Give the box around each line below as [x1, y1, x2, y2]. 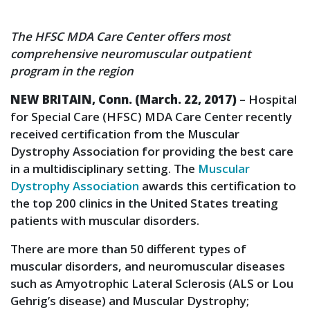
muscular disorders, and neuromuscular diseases [10, 258, 285, 274]
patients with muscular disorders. [10, 212, 199, 228]
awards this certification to [139, 178, 296, 194]
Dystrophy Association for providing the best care [10, 143, 293, 159]
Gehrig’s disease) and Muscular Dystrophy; [10, 293, 249, 309]
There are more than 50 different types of [10, 241, 246, 257]
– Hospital [237, 91, 297, 107]
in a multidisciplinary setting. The [10, 161, 198, 176]
